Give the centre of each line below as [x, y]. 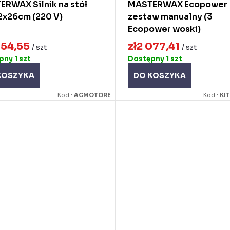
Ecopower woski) [164, 29]
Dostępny [147, 59]
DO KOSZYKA [159, 75]
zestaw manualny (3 [170, 17]
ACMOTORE [92, 95]
